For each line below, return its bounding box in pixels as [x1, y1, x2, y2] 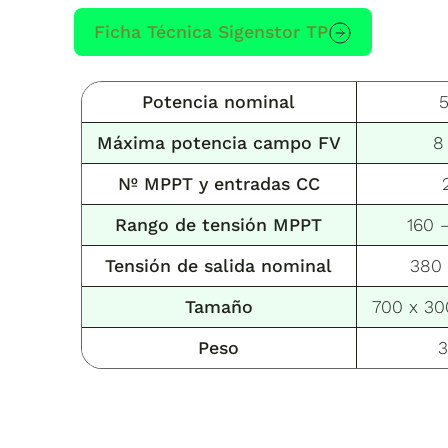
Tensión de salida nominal [105, 254, 332, 276]
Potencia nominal [142, 90, 295, 112]
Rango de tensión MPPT [115, 213, 322, 235]
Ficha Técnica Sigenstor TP [94, 20, 329, 42]
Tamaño [184, 295, 253, 317]
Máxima [96, 131, 171, 153]
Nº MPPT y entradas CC [117, 172, 320, 194]
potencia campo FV [170, 131, 341, 153]
